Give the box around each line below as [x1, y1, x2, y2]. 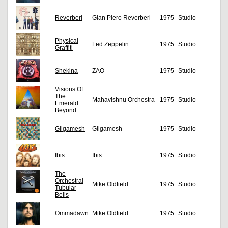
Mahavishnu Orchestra [92, 96, 155, 104]
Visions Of [55, 85, 83, 93]
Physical [55, 37, 78, 45]
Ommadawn [55, 210, 89, 217]
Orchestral [55, 177, 83, 185]
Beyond [55, 107, 76, 115]
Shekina [55, 67, 78, 75]
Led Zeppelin [92, 41, 129, 48]
